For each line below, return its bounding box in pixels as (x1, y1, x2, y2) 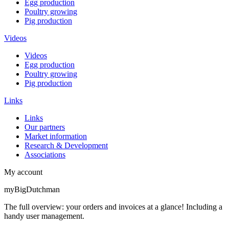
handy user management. (4, 212, 84, 221)
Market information (25, 132, 87, 141)
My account (4, 168, 42, 177)
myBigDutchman (4, 185, 60, 194)
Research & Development (25, 141, 108, 150)
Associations (25, 150, 65, 159)
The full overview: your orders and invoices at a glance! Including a (4, 202, 222, 212)
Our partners (25, 123, 65, 132)
